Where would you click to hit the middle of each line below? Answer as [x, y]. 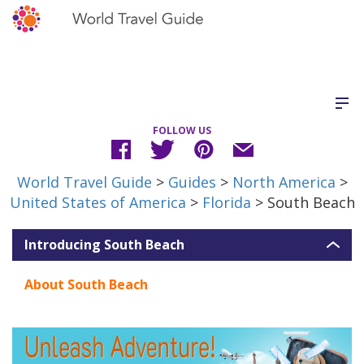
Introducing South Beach [104, 245]
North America [284, 182]
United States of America [97, 202]
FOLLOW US [182, 130]
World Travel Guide [84, 182]
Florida [226, 202]
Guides [192, 182]
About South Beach [86, 284]
